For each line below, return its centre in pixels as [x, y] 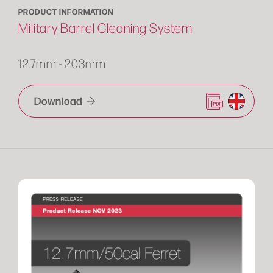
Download [59, 100]
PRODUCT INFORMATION [66, 11]
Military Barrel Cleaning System [105, 27]
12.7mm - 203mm [62, 63]
